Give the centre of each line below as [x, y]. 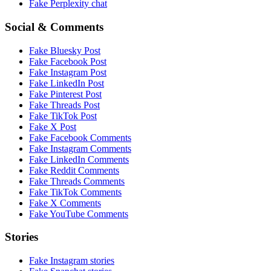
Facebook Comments [91, 137]
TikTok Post [73, 116]
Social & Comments [54, 27]
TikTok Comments [86, 192]
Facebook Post [78, 61]
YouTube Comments [89, 214]
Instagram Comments [91, 148]
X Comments [76, 203]
